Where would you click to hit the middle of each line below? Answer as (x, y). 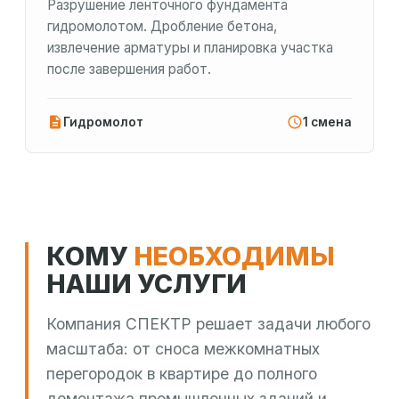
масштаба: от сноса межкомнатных (183, 349)
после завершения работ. (129, 69)
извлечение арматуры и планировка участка (190, 48)
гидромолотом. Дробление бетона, (162, 27)
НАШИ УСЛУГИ (147, 284)
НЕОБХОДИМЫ (234, 256)
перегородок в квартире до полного (182, 374)
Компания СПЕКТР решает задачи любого (208, 324)
